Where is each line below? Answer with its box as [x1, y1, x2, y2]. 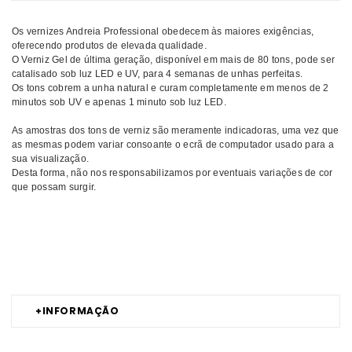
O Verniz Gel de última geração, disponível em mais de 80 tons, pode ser [12, 53, 335, 65]
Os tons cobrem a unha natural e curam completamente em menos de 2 [12, 81, 329, 93]
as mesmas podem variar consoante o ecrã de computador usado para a [12, 137, 334, 150]
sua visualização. [12, 152, 90, 164]
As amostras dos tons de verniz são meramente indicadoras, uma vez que [12, 123, 339, 136]
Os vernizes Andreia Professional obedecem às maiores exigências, [12, 24, 314, 37]
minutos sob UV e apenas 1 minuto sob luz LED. [12, 95, 226, 108]
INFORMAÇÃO [42, 303, 119, 317]
